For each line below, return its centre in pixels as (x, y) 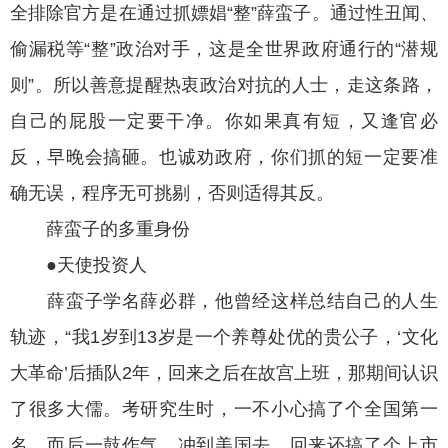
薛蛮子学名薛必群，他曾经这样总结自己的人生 (224, 301)
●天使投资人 (78, 265)
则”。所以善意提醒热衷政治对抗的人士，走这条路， (224, 85)
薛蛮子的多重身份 (100, 229)
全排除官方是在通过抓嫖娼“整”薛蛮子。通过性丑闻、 (224, 13)
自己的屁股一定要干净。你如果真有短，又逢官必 (224, 121)
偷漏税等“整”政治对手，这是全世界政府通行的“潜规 (224, 49)
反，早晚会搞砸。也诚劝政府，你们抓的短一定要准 (224, 157)
